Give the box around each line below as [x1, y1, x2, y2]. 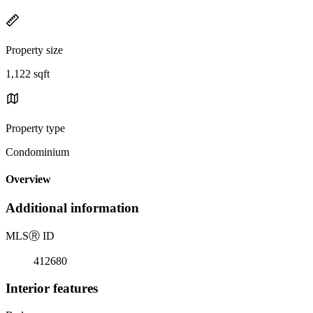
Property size [6, 43, 63, 56]
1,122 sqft [6, 67, 50, 80]
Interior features [6, 280, 98, 296]
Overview [6, 173, 51, 186]
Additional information [6, 201, 139, 216]
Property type [6, 122, 65, 134]
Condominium [6, 145, 69, 158]
